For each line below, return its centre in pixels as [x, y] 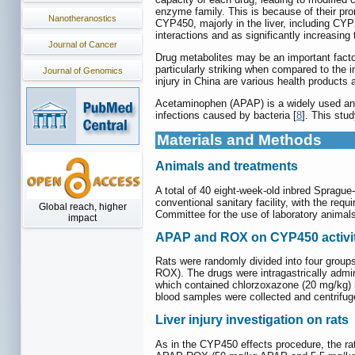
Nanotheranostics [82, 18]
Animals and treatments [227, 166]
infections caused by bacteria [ [226, 116]
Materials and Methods [239, 140]
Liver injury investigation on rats [252, 320]
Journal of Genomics [82, 71]
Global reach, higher [82, 207]
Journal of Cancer [82, 44]
